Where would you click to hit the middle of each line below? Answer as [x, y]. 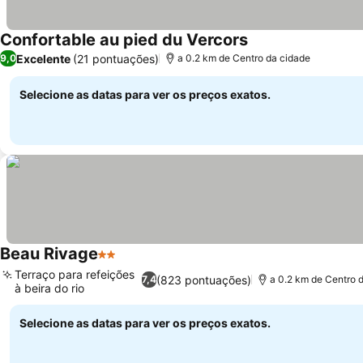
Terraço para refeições [75, 274]
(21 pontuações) [116, 58]
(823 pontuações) [204, 280]
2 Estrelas [128, 263]
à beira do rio [49, 288]
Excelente [43, 58]
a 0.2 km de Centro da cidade [244, 58]
